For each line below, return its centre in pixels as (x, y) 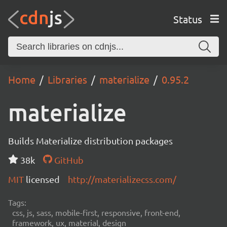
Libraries (67, 79)
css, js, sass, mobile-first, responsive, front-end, (96, 212)
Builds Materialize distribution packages (90, 141)
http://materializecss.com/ (122, 179)
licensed (43, 179)
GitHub (68, 160)
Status (187, 19)
